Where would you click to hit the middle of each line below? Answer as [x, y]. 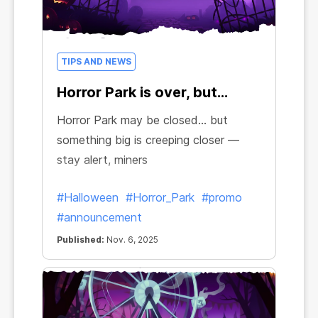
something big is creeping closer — [148, 140]
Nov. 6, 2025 [131, 240]
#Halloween [88, 197]
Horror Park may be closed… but [142, 120]
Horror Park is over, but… [142, 92]
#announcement [99, 217]
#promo [222, 197]
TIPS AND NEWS [96, 61]
